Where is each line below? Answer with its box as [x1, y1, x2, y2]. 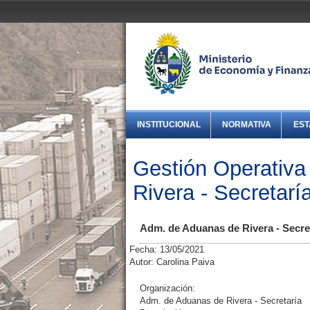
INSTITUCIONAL [137, 120, 201, 130]
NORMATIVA [222, 120, 272, 130]
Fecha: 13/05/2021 [129, 244, 204, 255]
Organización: [140, 283, 195, 294]
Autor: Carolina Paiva [129, 257, 215, 268]
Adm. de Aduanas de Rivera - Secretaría [140, 295, 302, 307]
